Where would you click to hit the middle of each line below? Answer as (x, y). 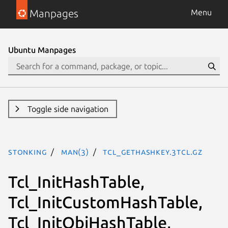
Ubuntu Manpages (42, 50)
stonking (28, 152)
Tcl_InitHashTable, (76, 181)
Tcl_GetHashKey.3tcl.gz (153, 152)
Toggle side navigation (68, 109)
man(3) (75, 152)
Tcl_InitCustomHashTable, (105, 202)
